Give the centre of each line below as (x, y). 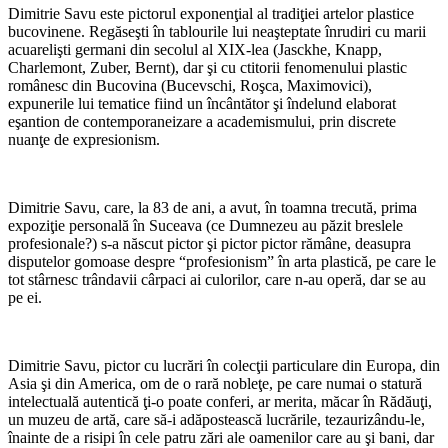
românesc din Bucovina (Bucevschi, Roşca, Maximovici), (190, 86)
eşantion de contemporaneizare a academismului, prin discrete (202, 122)
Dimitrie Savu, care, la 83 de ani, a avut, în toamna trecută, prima (212, 208)
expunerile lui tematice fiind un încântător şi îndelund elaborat (202, 104)
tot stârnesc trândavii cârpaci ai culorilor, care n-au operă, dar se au (217, 280)
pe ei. (25, 298)
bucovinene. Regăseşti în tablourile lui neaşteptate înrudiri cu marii (217, 32)
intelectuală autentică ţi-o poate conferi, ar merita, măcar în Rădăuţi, (220, 402)
